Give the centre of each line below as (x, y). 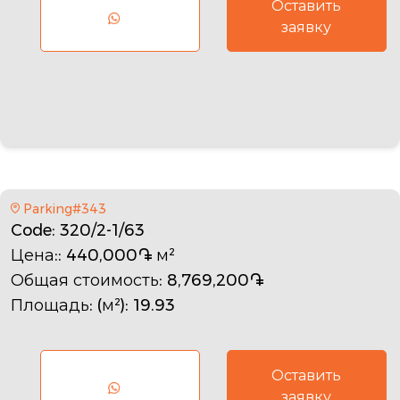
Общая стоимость (85, 280)
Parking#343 (64, 208)
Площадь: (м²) (68, 305)
